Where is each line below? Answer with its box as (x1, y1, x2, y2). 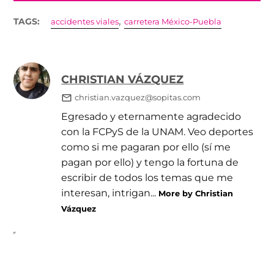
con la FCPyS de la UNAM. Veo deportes (61, 125, 254, 138)
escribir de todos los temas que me (61, 171, 234, 183)
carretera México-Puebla (124, 17, 222, 26)
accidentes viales (51, 17, 119, 26)
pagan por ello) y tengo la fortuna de (61, 155, 239, 168)
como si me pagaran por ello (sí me (61, 140, 231, 153)
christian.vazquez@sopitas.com (74, 92, 201, 102)
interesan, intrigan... (61, 186, 159, 199)
